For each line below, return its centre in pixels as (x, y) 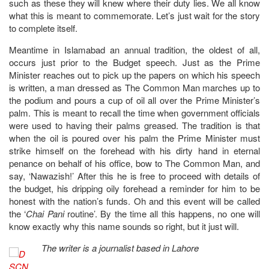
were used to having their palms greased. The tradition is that (134, 125)
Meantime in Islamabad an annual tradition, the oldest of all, (134, 49)
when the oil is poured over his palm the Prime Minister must (134, 138)
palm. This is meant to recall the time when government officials (134, 112)
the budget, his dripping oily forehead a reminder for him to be (134, 188)
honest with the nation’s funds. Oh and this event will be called (134, 201)
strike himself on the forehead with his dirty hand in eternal (134, 150)
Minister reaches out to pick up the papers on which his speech (134, 74)
